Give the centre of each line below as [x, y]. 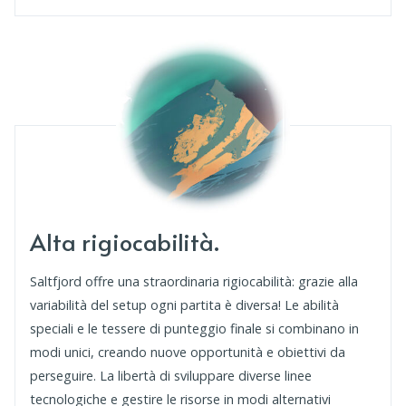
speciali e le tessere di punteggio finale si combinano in [194, 329]
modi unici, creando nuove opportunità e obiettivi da [188, 353]
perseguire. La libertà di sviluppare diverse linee [171, 376]
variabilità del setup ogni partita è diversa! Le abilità [184, 305]
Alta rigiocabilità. [125, 242]
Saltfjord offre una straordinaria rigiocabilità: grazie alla [194, 282]
